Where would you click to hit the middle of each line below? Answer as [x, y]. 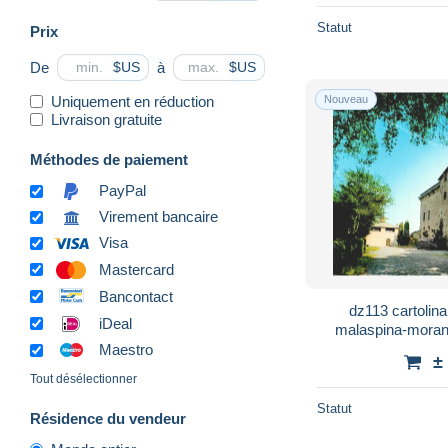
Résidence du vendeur [108, 419]
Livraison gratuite [106, 119]
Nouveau [346, 98]
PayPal [122, 191]
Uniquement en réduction [132, 101]
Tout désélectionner [83, 379]
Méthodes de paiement [109, 159]
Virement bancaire [158, 217]
